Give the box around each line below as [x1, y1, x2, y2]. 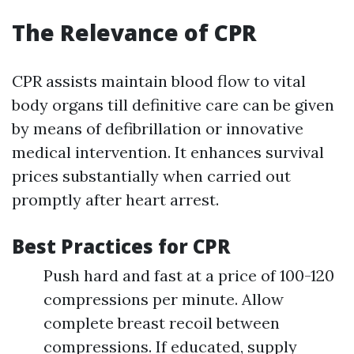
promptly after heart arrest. [12, 190, 219, 209]
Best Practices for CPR [12, 233, 230, 259]
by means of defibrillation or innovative [12, 119, 303, 138]
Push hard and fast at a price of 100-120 [43, 265, 334, 285]
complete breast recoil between [43, 313, 280, 333]
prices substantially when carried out [12, 166, 291, 186]
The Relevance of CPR [12, 17, 257, 47]
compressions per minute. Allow [43, 289, 284, 309]
